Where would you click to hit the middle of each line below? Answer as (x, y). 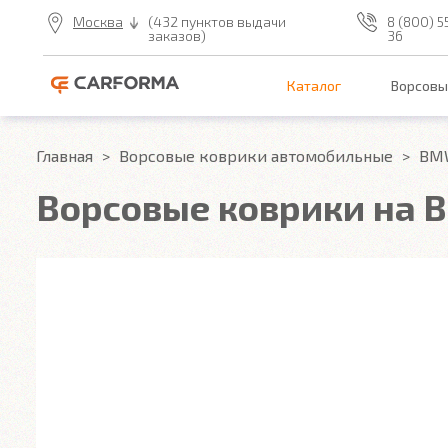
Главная (64, 155)
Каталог (314, 86)
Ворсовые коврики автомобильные (256, 155)
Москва (98, 21)
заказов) (177, 35)
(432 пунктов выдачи (217, 21)
